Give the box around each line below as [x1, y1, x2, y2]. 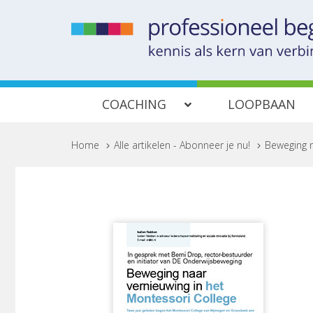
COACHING [101, 96, 166, 112]
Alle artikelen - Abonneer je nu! [114, 138, 250, 152]
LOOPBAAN [227, 96, 296, 112]
